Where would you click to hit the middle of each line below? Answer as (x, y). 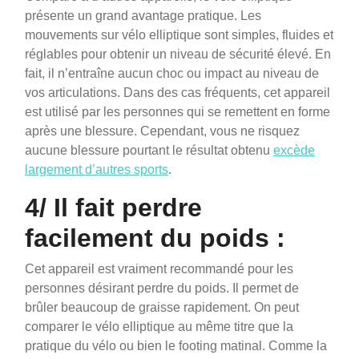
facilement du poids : (155, 238)
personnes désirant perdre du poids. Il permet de (162, 288)
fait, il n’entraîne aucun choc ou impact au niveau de (172, 74)
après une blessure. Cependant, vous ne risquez (162, 131)
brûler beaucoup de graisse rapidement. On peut (162, 308)
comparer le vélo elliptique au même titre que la (159, 327)
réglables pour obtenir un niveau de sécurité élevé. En (178, 54)
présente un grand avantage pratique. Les (143, 16)
